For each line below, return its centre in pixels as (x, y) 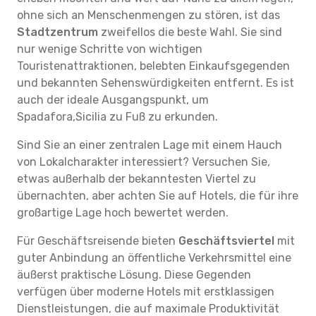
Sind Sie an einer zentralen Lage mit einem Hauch (150, 145)
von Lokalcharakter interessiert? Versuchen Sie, (144, 162)
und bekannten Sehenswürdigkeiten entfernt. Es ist (156, 83)
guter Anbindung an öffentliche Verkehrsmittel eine (154, 258)
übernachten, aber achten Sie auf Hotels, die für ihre (158, 196)
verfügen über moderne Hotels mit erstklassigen (146, 292)
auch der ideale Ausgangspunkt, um (113, 100)
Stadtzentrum (57, 32)
